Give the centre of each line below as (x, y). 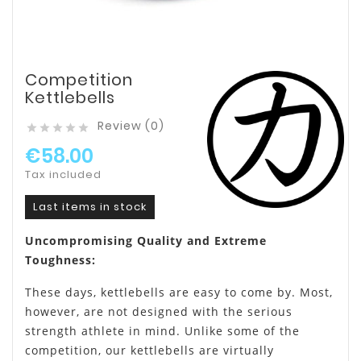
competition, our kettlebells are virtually (149, 351)
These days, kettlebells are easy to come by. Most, (179, 293)
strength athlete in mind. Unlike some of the (162, 331)
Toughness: (60, 260)
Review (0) (131, 126)
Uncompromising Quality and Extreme (146, 241)
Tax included (63, 175)
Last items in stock (90, 207)
